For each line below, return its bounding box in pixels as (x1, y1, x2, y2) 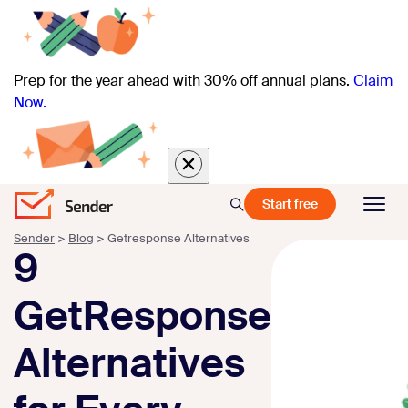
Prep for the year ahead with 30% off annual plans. (14, 71, 350, 91)
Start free (262, 196, 318, 213)
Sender (14, 230, 55, 247)
